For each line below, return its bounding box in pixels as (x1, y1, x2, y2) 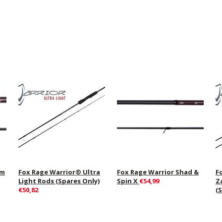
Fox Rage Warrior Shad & (116, 167, 199, 176)
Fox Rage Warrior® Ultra (18, 167, 100, 176)
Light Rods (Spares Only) (18, 176, 100, 185)
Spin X (116, 176, 139, 185)
